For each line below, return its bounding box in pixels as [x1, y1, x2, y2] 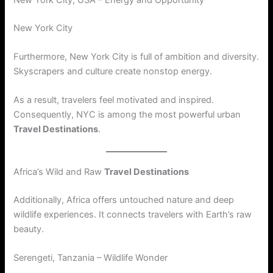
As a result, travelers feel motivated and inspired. [13, 94, 214, 106]
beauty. [13, 223, 44, 235]
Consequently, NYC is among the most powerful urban [13, 109, 241, 121]
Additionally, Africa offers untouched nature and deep [13, 194, 235, 205]
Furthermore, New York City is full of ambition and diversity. [13, 51, 260, 63]
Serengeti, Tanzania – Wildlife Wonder [13, 252, 168, 263]
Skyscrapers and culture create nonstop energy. [13, 66, 213, 77]
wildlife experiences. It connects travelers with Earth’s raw [13, 208, 252, 220]
